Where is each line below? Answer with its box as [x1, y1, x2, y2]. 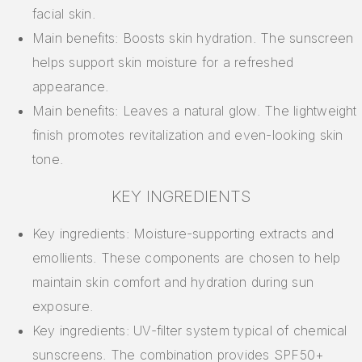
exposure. [32, 298, 94, 315]
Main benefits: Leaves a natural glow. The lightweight [32, 103, 357, 120]
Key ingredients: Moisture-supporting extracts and [32, 225, 334, 242]
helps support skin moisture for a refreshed [32, 54, 294, 71]
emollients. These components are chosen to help [32, 250, 341, 267]
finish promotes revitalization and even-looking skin [32, 127, 343, 144]
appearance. [32, 78, 109, 95]
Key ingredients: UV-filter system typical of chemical [32, 322, 347, 339]
